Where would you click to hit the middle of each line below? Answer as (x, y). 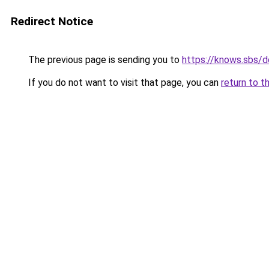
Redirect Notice (52, 21)
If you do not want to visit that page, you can (123, 83)
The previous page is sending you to (104, 60)
